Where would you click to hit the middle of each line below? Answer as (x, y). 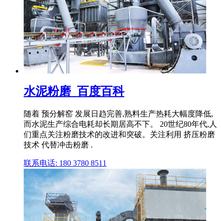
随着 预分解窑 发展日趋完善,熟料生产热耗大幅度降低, (118, 113)
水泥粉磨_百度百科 (74, 91)
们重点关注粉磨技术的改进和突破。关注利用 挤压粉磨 (119, 134)
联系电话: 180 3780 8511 (65, 163)
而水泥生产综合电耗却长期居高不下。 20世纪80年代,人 (120, 124)
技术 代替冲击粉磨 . (58, 145)
